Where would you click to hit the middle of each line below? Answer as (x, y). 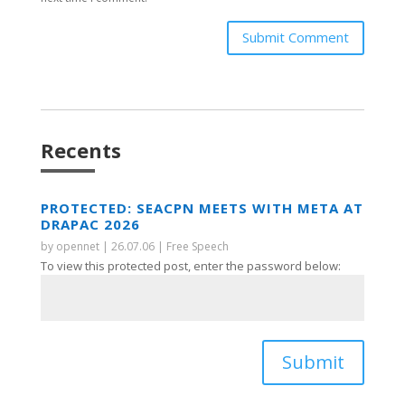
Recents (80, 150)
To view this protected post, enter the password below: (190, 265)
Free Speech (197, 246)
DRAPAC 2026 (90, 224)
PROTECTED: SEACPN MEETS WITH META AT (202, 207)
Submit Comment (296, 38)
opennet (77, 246)
